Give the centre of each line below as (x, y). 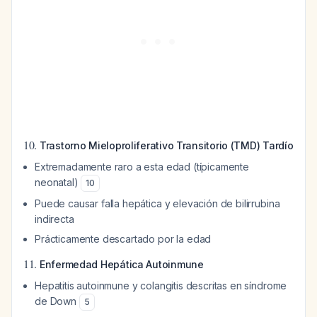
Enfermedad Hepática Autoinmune (121, 264)
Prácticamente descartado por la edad (123, 239)
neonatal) (58, 182)
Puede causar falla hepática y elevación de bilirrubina (157, 203)
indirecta (54, 219)
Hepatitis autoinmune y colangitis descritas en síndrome (161, 286)
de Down (57, 301)
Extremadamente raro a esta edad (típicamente (142, 167)
